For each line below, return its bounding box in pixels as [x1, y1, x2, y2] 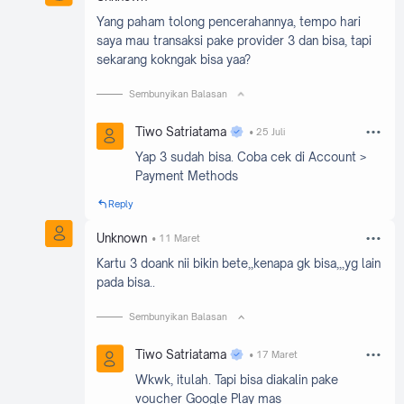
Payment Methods [135, 169, 239, 184]
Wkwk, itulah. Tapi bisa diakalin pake [135, 372, 339, 387]
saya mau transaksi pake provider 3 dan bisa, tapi [96, 33, 372, 49]
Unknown [96, 231, 147, 246]
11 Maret [158, 233, 200, 244]
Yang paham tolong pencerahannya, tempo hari [96, 14, 361, 30]
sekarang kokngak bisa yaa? [96, 52, 251, 68]
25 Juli [255, 126, 285, 138]
